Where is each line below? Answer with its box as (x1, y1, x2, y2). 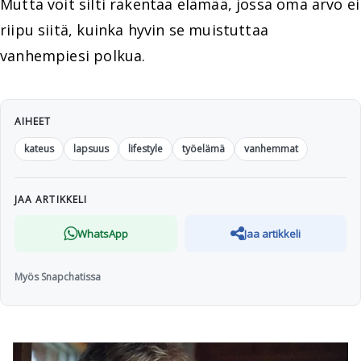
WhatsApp (77, 226, 128, 241)
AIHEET (15, 114, 52, 129)
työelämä (182, 142, 225, 156)
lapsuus (73, 142, 109, 156)
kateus (24, 142, 54, 156)
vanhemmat (244, 142, 298, 156)
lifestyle (128, 142, 163, 156)
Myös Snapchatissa (15, 269, 101, 284)
